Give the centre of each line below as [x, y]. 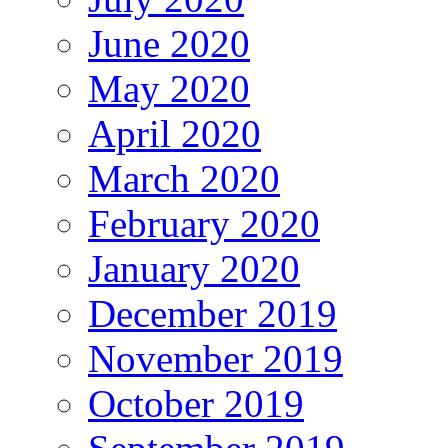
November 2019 [215, 358]
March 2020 [184, 178]
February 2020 [204, 223]
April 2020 [174, 133]
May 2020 [169, 88]
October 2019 [196, 403]
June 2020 [169, 43]
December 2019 [212, 313]
